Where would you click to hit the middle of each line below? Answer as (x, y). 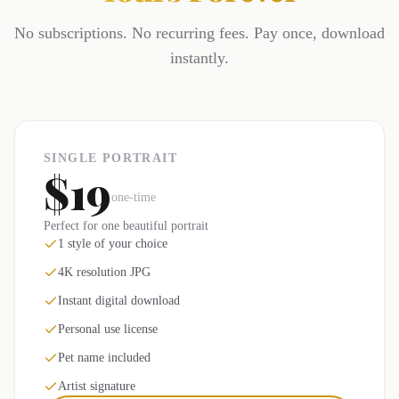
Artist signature (97, 386)
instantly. (199, 58)
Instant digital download (119, 301)
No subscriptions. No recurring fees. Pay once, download (199, 33)
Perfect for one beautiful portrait (126, 226)
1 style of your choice (113, 244)
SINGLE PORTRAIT (110, 158)
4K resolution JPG (104, 272)
